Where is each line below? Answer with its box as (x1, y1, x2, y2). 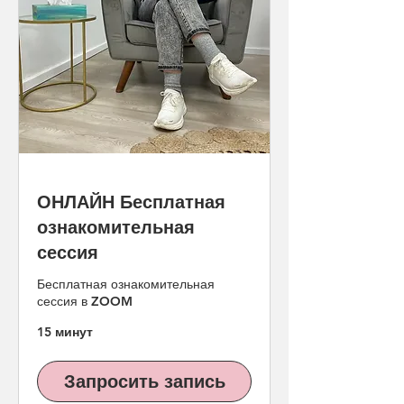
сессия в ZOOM (37, 293, 133, 309)
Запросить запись (63, 371, 225, 392)
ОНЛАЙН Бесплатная (37, 191, 225, 213)
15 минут (37, 324, 93, 340)
